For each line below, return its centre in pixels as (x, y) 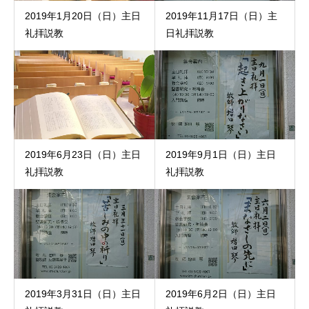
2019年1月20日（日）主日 (83, 16)
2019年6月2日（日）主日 (220, 294)
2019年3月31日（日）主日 (83, 294)
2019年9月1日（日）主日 (220, 155)
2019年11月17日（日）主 (221, 16)
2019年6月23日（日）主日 (83, 155)
